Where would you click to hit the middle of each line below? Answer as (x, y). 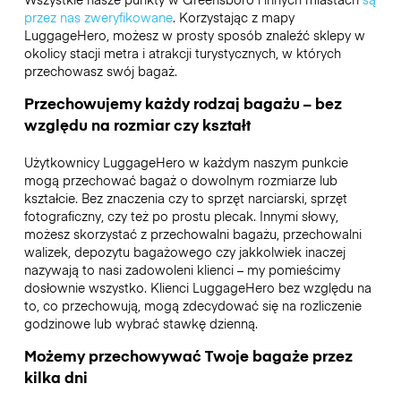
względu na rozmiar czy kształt (137, 124)
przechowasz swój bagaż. (102, 70)
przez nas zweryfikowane (98, 17)
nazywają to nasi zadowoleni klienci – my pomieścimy (182, 269)
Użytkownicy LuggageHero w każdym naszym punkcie (186, 162)
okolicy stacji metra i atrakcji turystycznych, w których (182, 52)
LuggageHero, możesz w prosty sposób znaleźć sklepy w (194, 34)
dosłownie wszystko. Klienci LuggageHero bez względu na (197, 287)
